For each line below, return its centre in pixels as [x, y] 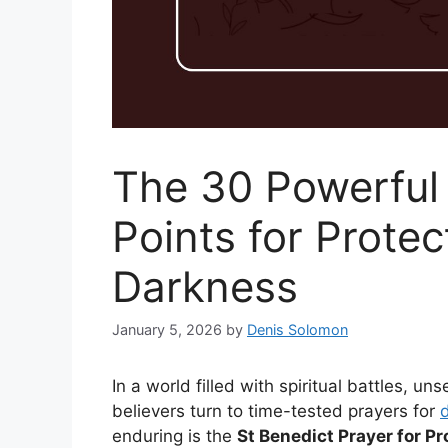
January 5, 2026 [167, 330]
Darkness [205, 287]
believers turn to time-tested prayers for [276, 411]
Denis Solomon [297, 330]
